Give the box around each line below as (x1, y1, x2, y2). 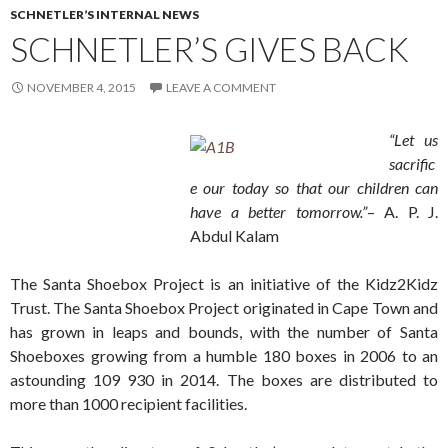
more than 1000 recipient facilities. (10, 394, 247, 414)
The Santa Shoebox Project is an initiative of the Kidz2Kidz (10, 274, 438, 294)
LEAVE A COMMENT (166, 80, 276, 96)
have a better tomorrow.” (190, 202, 367, 222)
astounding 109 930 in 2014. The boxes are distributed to (10, 370, 438, 390)
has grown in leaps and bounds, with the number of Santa (10, 322, 438, 342)
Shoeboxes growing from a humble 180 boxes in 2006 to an (10, 346, 438, 366)
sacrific (389, 154, 435, 174)
